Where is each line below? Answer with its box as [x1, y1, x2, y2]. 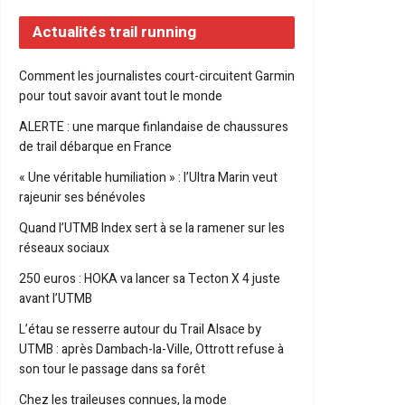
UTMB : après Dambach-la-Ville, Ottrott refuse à [19, 340, 284, 359]
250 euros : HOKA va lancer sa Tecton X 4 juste [19, 269, 280, 288]
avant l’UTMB [19, 289, 92, 308]
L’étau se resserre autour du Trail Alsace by [19, 320, 261, 339]
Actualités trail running [33, 21, 196, 43]
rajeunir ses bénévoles [19, 188, 146, 207]
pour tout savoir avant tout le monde [19, 87, 222, 106]
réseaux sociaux [19, 239, 109, 258]
